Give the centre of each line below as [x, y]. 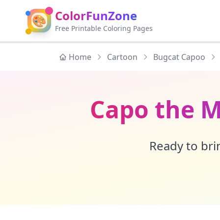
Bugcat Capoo [179, 57]
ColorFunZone [96, 15]
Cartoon [122, 57]
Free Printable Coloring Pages [104, 28]
